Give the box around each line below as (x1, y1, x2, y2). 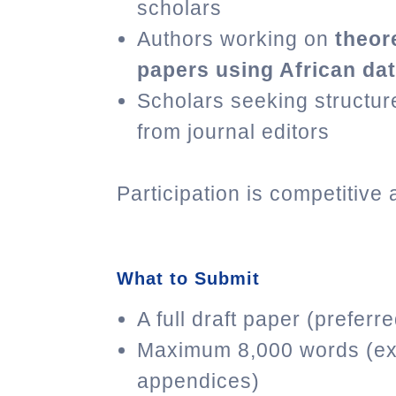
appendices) (137, 369, 260, 393)
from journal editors (137, 120, 330, 144)
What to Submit (117, 269, 260, 289)
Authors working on (137, 27, 335, 51)
